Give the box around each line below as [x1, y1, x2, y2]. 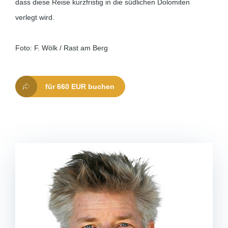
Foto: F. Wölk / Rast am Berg [15, 44, 108, 52]
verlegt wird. [15, 13, 54, 21]
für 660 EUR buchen [45, 82, 115, 91]
